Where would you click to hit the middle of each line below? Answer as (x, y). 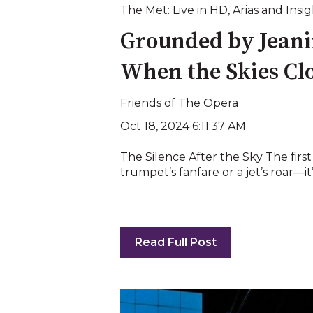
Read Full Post (176, 242)
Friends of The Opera (179, 103)
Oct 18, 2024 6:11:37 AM (183, 126)
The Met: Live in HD (174, 10)
